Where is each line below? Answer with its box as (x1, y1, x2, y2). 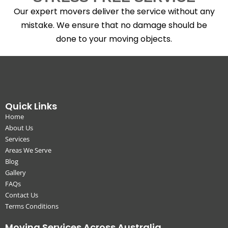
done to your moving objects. (56, 33, 172, 45)
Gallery (5, 167, 26, 177)
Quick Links (5, 99, 57, 112)
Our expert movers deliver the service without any (13, 5, 215, 17)
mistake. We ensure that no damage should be (21, 19, 207, 31)
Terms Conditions (5, 201, 59, 211)
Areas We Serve (5, 145, 51, 155)
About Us (5, 123, 33, 132)
